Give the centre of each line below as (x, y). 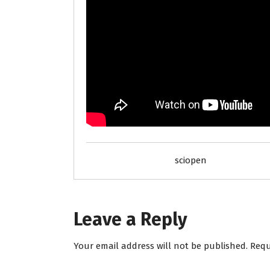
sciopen (190, 161)
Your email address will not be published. (161, 246)
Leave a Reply (130, 220)
